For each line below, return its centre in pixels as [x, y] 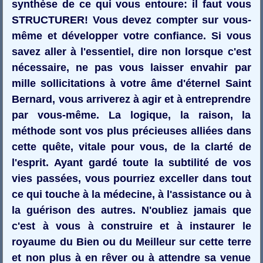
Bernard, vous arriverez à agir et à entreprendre [131, 99]
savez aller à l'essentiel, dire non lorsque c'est [131, 51]
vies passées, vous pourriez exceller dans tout [131, 178]
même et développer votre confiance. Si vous [131, 36]
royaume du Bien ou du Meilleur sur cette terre [131, 242]
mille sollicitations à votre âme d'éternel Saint [131, 83]
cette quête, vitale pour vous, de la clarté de [131, 146]
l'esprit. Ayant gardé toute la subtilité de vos [131, 162]
